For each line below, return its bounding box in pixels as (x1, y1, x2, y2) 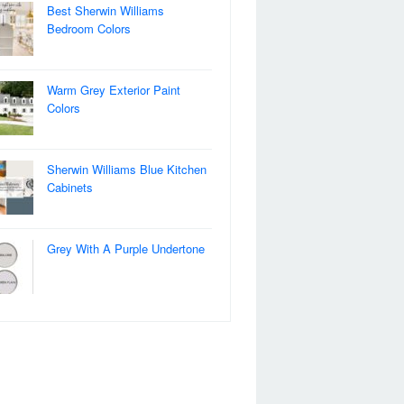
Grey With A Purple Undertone (47, 240, 205, 257)
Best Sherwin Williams (47, 2, 164, 19)
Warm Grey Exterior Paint (47, 81, 180, 98)
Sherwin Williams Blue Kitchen (47, 161, 207, 178)
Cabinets (47, 179, 93, 196)
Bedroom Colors (47, 20, 131, 37)
